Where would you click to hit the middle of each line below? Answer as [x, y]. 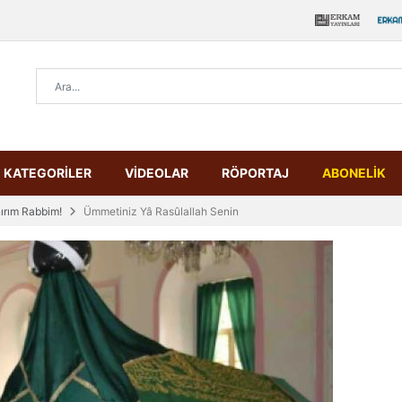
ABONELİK [354, 173]
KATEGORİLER [48, 173]
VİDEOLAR [157, 173]
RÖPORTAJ [255, 173]
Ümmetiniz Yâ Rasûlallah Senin [161, 211]
